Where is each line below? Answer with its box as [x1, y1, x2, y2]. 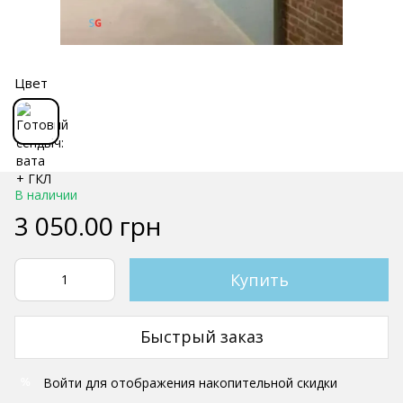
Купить [229, 268, 289, 291]
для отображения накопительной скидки [82, 373, 337, 391]
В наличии [14, 185, 77, 203]
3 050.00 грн [14, 208, 161, 243]
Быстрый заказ [139, 326, 264, 348]
